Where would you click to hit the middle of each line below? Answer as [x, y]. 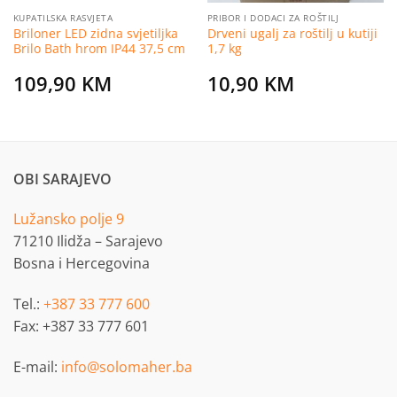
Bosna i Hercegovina [82, 264]
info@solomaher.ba [127, 367]
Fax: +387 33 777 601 [81, 327]
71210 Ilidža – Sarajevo [88, 241]
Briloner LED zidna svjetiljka [95, 33]
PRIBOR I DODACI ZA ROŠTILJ [273, 17]
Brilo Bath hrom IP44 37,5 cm [99, 48]
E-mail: [37, 367]
